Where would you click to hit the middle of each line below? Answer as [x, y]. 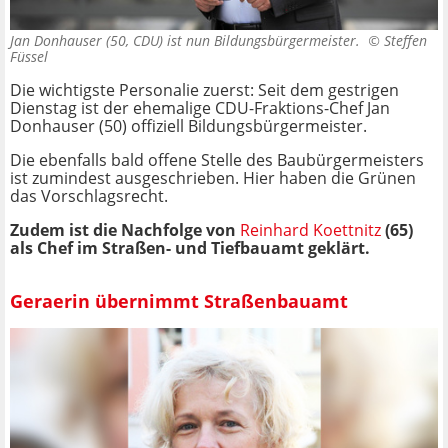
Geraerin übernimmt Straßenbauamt [179, 300]
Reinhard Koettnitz [310, 230]
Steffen [405, 41]
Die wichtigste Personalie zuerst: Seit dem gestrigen [204, 90]
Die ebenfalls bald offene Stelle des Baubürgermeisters [217, 160]
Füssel [29, 57]
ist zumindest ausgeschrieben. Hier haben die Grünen [213, 178]
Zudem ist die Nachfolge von [123, 230]
